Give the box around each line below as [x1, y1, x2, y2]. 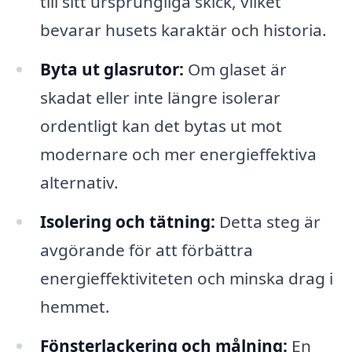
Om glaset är [183, 58, 287, 81]
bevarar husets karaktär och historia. [39, 19, 327, 42]
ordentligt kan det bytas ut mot [39, 115, 282, 137]
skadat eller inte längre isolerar [39, 86, 280, 109]
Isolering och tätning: [39, 211, 215, 233]
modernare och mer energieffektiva [39, 143, 317, 166]
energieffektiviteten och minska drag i [39, 267, 333, 290]
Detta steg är [214, 211, 321, 233]
